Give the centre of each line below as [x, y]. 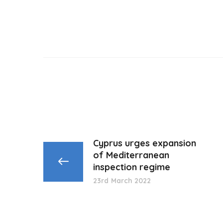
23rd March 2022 [122, 181]
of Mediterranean [131, 155]
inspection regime [132, 167]
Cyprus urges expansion [145, 143]
